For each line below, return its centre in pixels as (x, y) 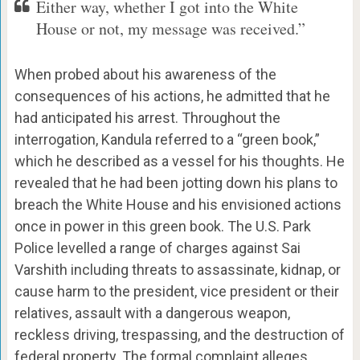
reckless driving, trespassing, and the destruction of (179, 335)
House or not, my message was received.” (170, 29)
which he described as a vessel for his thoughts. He (179, 162)
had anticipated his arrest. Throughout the (147, 118)
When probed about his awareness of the (145, 75)
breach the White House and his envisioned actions (178, 205)
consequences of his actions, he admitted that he (172, 96)
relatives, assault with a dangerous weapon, (152, 313)
